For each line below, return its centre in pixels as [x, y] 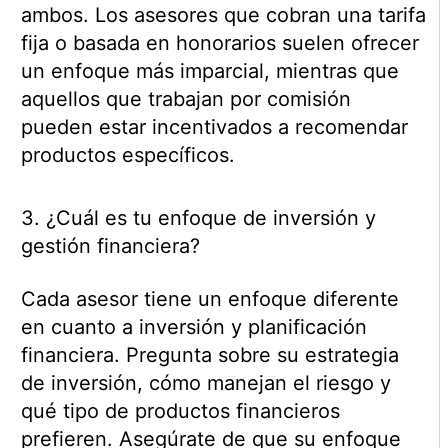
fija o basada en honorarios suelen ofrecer [219, 43]
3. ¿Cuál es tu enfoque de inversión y [198, 218]
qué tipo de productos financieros [180, 411]
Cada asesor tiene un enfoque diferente [209, 299]
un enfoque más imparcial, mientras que [209, 71]
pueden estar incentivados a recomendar [214, 127]
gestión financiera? [110, 246]
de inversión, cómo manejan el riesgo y [205, 383]
